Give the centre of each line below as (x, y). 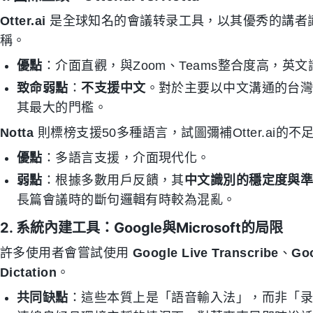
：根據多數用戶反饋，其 (113, 180)
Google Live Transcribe (205, 253)
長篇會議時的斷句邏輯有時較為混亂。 (126, 199)
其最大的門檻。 (62, 107)
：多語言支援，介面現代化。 (126, 158)
